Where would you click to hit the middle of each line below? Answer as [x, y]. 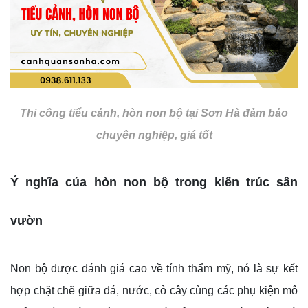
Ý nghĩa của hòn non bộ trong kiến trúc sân [154, 182]
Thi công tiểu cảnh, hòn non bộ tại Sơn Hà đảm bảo [154, 113]
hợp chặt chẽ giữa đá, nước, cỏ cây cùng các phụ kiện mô [154, 290]
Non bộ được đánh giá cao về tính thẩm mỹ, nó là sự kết [154, 268]
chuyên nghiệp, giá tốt [154, 135]
